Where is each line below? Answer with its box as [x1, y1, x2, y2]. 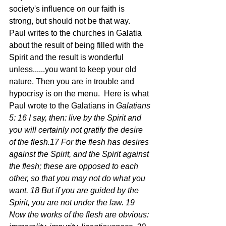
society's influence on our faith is [9, 5, 127, 13]
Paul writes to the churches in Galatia [9, 29, 144, 37]
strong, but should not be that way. [9, 17, 134, 25]
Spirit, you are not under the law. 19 [9, 198, 137, 207]
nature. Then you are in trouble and [9, 77, 136, 86]
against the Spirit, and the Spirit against [9, 150, 151, 158]
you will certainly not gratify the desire [9, 126, 145, 134]
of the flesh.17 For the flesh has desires [9, 138, 151, 146]
